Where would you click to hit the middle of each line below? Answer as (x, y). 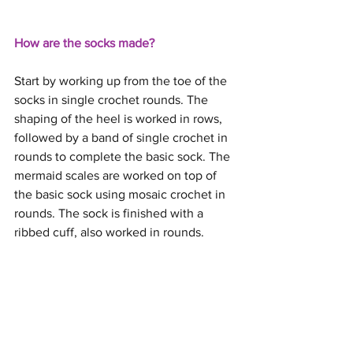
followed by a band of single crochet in (123, 137)
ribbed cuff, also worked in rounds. (109, 232)
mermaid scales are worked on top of (117, 175)
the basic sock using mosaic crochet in (121, 194)
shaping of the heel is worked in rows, (120, 119)
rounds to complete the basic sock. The (124, 156)
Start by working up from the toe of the (122, 81)
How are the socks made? (84, 43)
